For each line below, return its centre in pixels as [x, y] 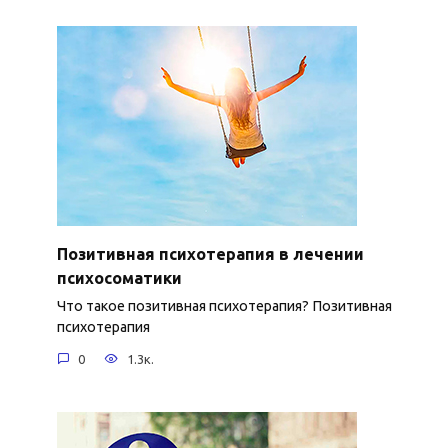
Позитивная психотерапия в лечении [210, 253]
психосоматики [119, 277]
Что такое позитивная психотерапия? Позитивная [224, 306]
